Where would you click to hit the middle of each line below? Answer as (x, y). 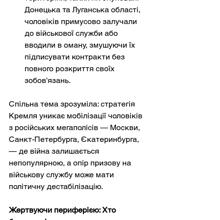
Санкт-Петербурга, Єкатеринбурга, (75, 139)
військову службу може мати (62, 174)
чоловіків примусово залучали (82, 21)
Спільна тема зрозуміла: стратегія (73, 104)
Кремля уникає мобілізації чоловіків (77, 115)
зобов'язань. (48, 80)
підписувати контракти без (76, 56)
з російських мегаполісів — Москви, (75, 127)
